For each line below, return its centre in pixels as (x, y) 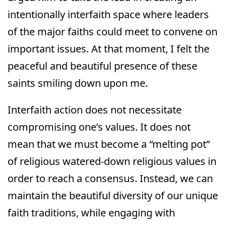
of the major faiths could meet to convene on (112, 32)
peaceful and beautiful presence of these (102, 66)
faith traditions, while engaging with (91, 212)
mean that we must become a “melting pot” (109, 144)
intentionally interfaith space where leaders (108, 15)
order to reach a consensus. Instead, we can (110, 178)
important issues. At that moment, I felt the (108, 49)
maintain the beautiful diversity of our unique (113, 195)
